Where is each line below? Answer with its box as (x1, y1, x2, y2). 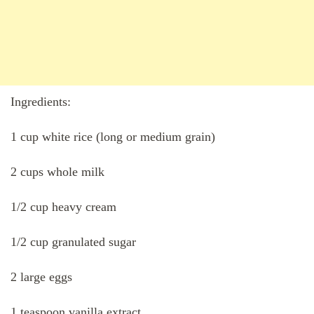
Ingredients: (11, 95, 71, 109)
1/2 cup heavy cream (11, 200, 116, 214)
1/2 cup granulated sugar (11, 235, 136, 250)
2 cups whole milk (11, 165, 104, 179)
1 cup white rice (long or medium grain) (11, 130, 215, 144)
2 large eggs (11, 270, 72, 285)
